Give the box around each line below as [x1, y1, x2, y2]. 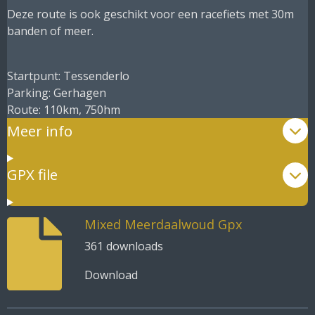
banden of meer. [7, 23, 94, 39]
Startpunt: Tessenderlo [7, 68, 129, 84]
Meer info [7, 120, 72, 141]
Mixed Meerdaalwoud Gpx [84, 216, 242, 233]
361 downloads [84, 238, 163, 255]
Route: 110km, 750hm [7, 102, 120, 118]
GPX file [7, 165, 58, 185]
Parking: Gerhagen [7, 85, 106, 101]
